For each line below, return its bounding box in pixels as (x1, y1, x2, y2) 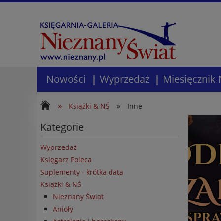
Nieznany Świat (53, 191, 104, 201)
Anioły (53, 204, 73, 214)
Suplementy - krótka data (40, 167, 123, 177)
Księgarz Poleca (40, 154, 92, 164)
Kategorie (40, 120, 84, 134)
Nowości (46, 72, 86, 86)
